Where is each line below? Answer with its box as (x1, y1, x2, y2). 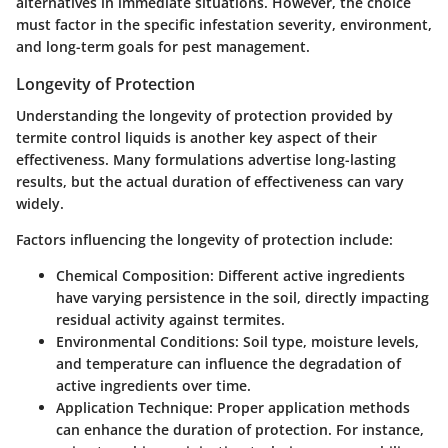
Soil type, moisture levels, (239, 331, 419, 351)
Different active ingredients (214, 265, 405, 285)
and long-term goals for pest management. (16, 36, 310, 56)
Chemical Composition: (56, 265, 214, 285)
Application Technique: (56, 397, 213, 417)
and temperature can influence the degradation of (56, 353, 401, 373)
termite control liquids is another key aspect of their (16, 127, 377, 147)
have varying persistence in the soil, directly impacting (56, 287, 429, 307)
